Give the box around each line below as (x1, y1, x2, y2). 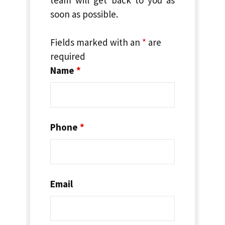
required (50, 50, 85, 63)
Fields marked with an (50, 36, 142, 49)
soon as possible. (50, 8, 118, 20)
